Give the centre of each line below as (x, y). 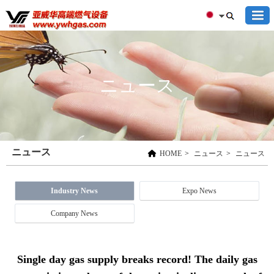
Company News (75, 213)
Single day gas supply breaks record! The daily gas (137, 259)
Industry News (75, 191)
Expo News (199, 191)
